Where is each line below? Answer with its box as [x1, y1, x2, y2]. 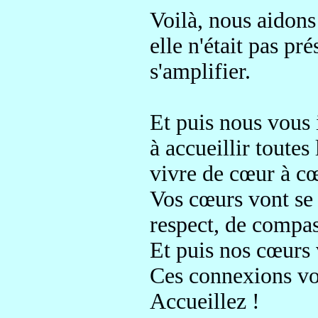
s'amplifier [150, 59, 245, 84]
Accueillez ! [150, 289, 260, 314]
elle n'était [150, 33, 248, 58]
